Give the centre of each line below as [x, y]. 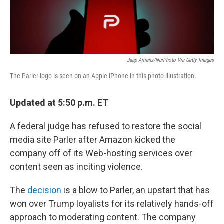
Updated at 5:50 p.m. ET [59, 102]
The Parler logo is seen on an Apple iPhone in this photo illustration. [103, 76]
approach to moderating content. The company [103, 217]
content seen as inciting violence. [76, 166]
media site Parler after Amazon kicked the [93, 139]
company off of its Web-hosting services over [101, 153]
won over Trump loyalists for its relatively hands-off [112, 203]
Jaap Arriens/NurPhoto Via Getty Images [170, 60]
